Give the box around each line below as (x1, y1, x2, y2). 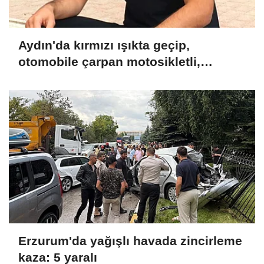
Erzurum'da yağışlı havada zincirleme (18, 234, 242, 248)
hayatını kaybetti (18, 71, 117, 85)
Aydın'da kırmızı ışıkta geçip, (18, 38, 190, 52)
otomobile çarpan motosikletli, (18, 55, 200, 69)
